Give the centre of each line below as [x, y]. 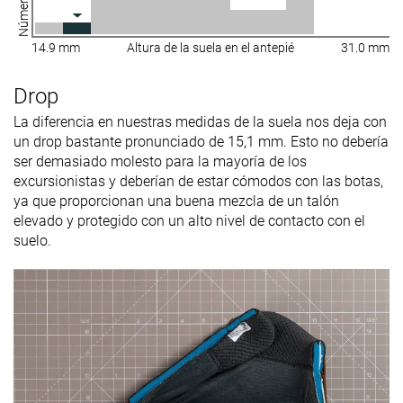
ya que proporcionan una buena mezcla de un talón [176, 201]
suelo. [32, 241]
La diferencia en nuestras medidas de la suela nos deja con [200, 122]
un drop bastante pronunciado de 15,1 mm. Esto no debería [201, 142]
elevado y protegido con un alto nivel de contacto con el [189, 221]
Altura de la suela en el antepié [210, 48]
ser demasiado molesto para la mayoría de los [160, 162]
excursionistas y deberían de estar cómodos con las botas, [198, 182]
